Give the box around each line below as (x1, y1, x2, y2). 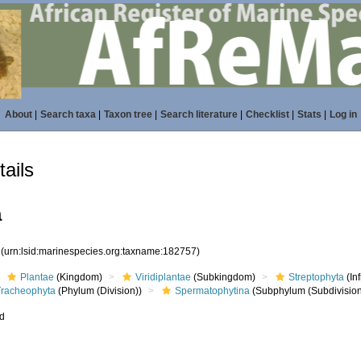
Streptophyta (288, 272, 345, 283)
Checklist (245, 109, 289, 120)
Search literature (160, 109, 238, 120)
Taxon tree (103, 109, 152, 120)
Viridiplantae (135, 272, 192, 283)
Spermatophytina (175, 285, 251, 297)
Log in (329, 109, 357, 120)
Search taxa (39, 109, 96, 120)
